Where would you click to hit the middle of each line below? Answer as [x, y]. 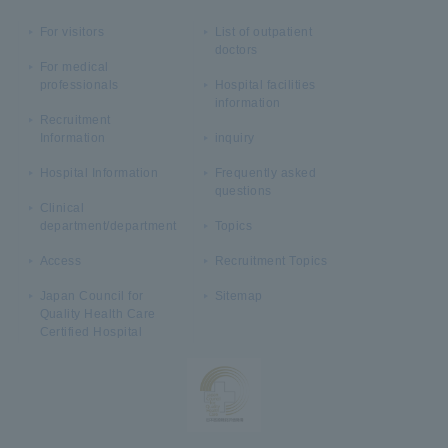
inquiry [234, 137]
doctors [236, 49]
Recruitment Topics [271, 260]
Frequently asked [265, 172]
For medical [74, 66]
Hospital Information [99, 172]
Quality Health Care [97, 313]
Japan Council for [91, 295]
